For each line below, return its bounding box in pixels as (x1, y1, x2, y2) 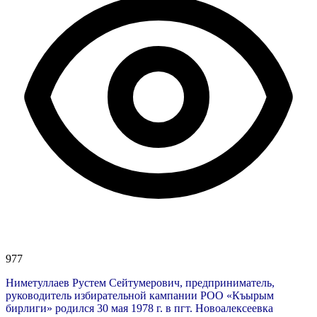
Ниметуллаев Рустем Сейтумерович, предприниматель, (6, 276, 275, 289)
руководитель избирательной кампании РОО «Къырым (6, 289, 274, 301)
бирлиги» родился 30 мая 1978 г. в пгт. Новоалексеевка (6, 301, 273, 314)
